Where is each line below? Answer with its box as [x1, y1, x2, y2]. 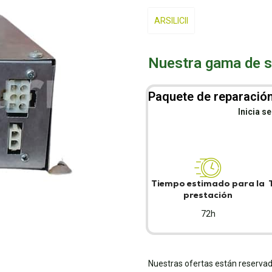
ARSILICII [154, 16, 188, 25]
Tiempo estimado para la [151, 178, 265, 189]
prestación [183, 189, 233, 200]
